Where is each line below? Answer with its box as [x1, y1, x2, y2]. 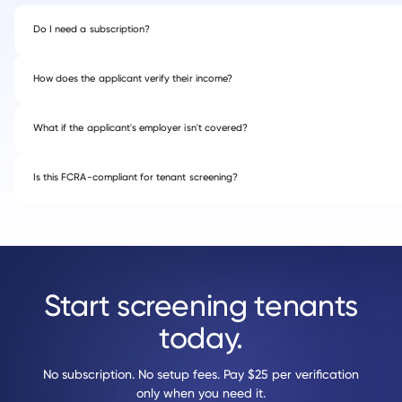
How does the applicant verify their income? [33, 72, 232, 85]
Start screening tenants [43, 287, 359, 324]
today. [159, 319, 243, 356]
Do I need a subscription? [33, 22, 151, 36]
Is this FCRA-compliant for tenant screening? [33, 170, 238, 184]
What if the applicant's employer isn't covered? [33, 121, 249, 135]
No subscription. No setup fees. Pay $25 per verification [43, 366, 359, 382]
